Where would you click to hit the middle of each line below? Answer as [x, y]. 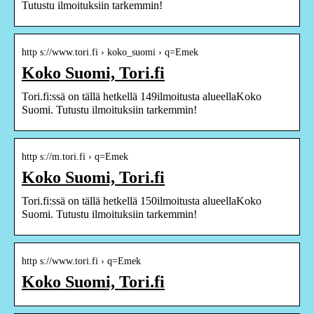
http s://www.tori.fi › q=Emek [81, 261]
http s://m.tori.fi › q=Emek [75, 156]
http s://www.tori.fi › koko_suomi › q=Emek [110, 52]
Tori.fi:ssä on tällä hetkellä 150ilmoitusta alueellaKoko [142, 200]
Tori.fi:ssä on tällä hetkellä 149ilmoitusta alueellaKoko [142, 96]
